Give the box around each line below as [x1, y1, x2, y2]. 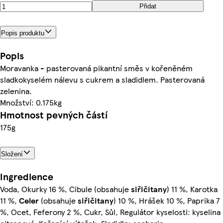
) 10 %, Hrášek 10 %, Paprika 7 [113, 194, 220, 206]
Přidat [139, 2, 156, 10]
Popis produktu [1, 29, 44, 37]
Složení [1, 150, 23, 158]
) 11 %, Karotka [167, 183, 218, 195]
